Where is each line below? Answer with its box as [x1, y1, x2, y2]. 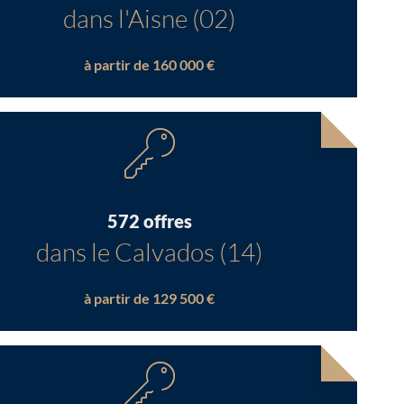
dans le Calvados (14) [36, 236, 263, 267]
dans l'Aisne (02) [63, 3, 236, 33]
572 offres [106, 210, 192, 232]
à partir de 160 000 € [84, 56, 216, 73]
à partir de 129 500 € [84, 289, 216, 307]
